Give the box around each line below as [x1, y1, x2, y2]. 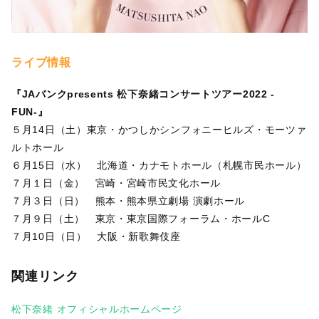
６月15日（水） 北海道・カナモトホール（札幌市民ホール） [11, 159, 307, 171]
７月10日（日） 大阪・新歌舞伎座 [11, 230, 181, 242]
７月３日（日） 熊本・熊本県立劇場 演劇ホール [11, 194, 246, 206]
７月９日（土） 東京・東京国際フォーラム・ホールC [11, 212, 271, 224]
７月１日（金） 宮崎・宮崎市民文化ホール [11, 177, 221, 189]
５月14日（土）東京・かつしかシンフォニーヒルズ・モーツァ [11, 123, 307, 135]
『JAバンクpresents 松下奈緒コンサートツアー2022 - [11, 88, 276, 100]
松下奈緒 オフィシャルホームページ [11, 303, 182, 315]
